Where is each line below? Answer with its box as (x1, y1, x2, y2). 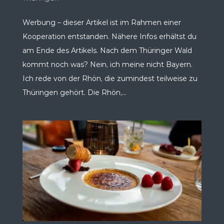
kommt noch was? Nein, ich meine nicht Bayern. (22, 59, 192, 69)
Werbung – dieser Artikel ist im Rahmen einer (22, 17, 181, 27)
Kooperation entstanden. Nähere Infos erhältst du (22, 31, 196, 41)
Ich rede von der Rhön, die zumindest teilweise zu (22, 73, 197, 83)
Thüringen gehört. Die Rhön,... (22, 87, 126, 97)
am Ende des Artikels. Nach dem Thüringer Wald (22, 45, 192, 55)
